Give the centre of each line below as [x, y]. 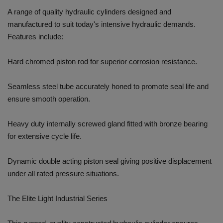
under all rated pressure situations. [63, 174]
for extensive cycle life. [45, 136]
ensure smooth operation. [49, 99]
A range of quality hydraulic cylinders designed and [89, 12]
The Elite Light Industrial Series [57, 199]
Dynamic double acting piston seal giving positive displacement [110, 161]
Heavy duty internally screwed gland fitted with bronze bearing [108, 124]
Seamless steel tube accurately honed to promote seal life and [108, 87]
